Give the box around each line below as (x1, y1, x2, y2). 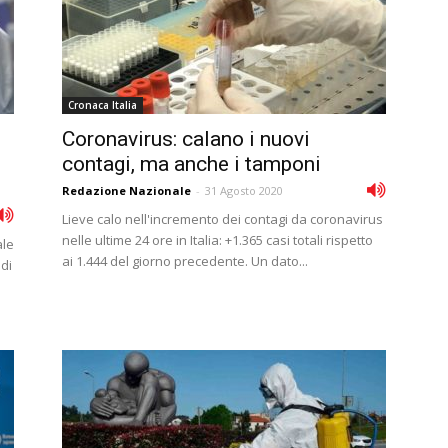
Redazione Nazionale (62, 183, 191, 198)
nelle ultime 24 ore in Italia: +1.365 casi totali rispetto (62, 231, 373, 249)
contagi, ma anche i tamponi (62, 152, 321, 176)
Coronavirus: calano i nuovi (62, 127, 310, 151)
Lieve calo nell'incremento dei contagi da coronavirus (62, 210, 383, 228)
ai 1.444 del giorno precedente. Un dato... (62, 252, 308, 270)
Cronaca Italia (68, 98, 137, 112)
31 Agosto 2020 (205, 183, 283, 198)
